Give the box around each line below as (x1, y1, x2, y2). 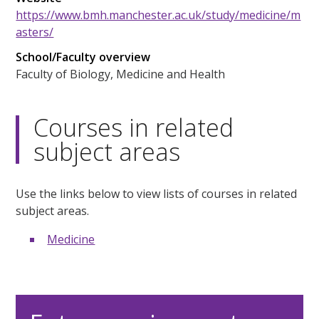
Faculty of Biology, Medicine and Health (16, 66, 226, 83)
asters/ (16, 24, 54, 41)
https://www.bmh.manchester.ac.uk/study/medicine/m (16, 7, 301, 23)
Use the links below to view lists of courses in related (16, 186, 298, 202)
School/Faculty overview (16, 49, 151, 66)
